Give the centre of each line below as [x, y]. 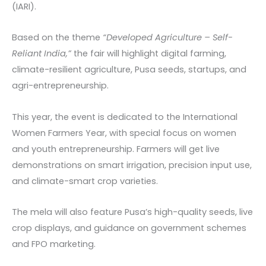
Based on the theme [57, 38]
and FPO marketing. [54, 244]
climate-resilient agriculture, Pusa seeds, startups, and [129, 70]
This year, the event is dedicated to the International [125, 117]
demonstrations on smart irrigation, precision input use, [132, 165]
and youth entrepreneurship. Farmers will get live [116, 149]
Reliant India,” [42, 54]
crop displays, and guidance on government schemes [129, 228]
